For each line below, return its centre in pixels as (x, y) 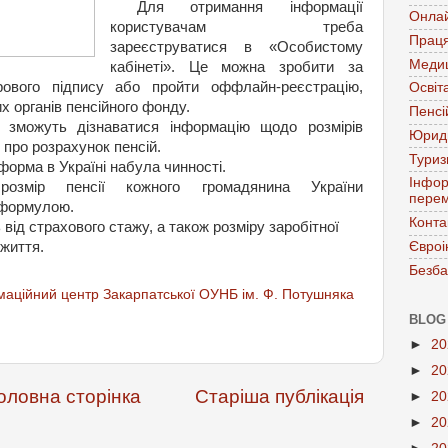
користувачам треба (236, 27)
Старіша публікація (279, 396)
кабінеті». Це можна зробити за (236, 67)
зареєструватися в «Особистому (236, 47)
